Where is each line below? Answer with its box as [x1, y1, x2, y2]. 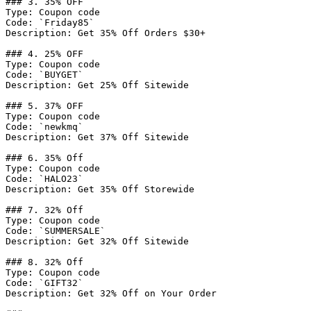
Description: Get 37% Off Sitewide [6, 132, 189, 142]
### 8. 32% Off [6, 257, 83, 267]
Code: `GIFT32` [6, 278, 83, 288]
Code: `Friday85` [6, 17, 94, 28]
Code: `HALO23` [6, 174, 83, 184]
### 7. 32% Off [6, 205, 83, 215]
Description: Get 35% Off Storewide [6, 184, 194, 194]
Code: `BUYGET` [6, 69, 83, 80]
